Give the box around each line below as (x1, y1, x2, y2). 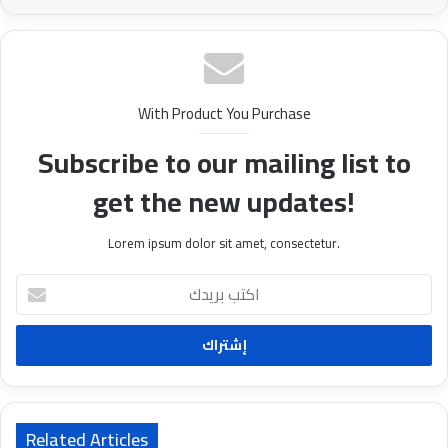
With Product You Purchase (137, 99, 311, 129)
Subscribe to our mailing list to (37, 137, 411, 190)
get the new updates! (93, 176, 355, 229)
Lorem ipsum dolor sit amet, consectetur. (108, 231, 340, 256)
